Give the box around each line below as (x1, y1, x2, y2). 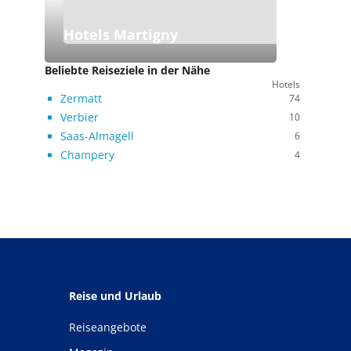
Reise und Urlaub (69, 288, 161, 303)
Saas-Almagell (60, 128, 134, 143)
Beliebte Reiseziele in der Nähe (45, 63, 210, 78)
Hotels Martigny (63, 25, 178, 44)
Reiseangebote (69, 320, 147, 335)
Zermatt (60, 91, 102, 106)
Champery (60, 147, 114, 162)
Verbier (60, 110, 99, 125)
